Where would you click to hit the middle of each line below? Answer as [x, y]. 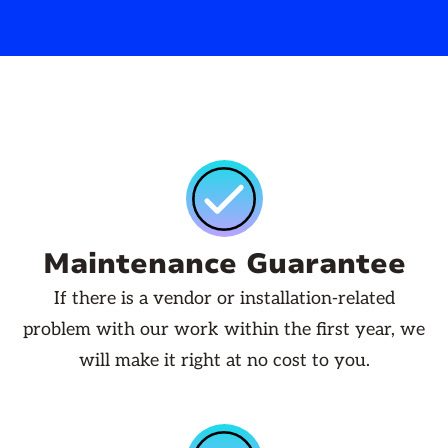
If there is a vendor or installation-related [224, 299]
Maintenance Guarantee [224, 264]
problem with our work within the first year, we [224, 330]
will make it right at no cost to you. [224, 361]
